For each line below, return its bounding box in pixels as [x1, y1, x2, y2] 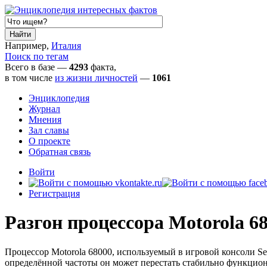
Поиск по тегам [5, 51, 69, 61]
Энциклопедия [29, 93, 89, 103]
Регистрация [29, 188, 80, 198]
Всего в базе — [5, 62, 69, 72]
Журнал [29, 104, 60, 114]
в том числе [5, 73, 55, 83]
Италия [51, 41, 81, 51]
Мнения [29, 114, 61, 125]
